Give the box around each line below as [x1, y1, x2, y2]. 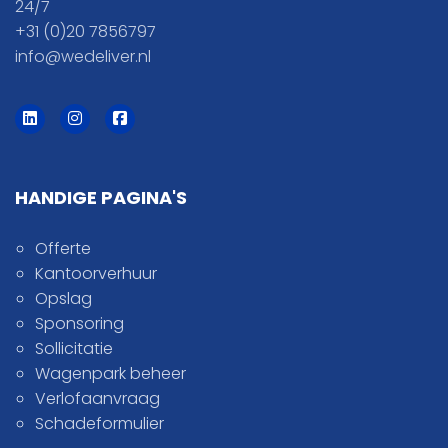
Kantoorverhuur [35, 261, 157, 285]
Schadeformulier [35, 411, 164, 435]
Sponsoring [35, 311, 124, 335]
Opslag [35, 286, 92, 310]
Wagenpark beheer [35, 361, 186, 385]
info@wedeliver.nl [15, 44, 151, 68]
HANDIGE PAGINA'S [15, 184, 187, 210]
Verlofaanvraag [35, 386, 160, 410]
